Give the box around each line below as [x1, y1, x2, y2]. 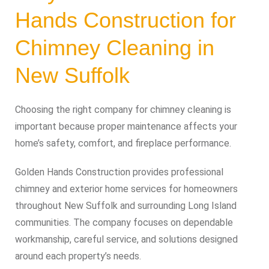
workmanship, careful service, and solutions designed [15, 234, 238, 245]
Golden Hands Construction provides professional [15, 166, 223, 178]
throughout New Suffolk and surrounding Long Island [15, 200, 237, 211]
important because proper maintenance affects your [15, 121, 237, 132]
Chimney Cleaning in [15, 35, 214, 60]
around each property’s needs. [15, 250, 141, 262]
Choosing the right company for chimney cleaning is [15, 104, 231, 115]
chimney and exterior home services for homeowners [15, 183, 238, 195]
